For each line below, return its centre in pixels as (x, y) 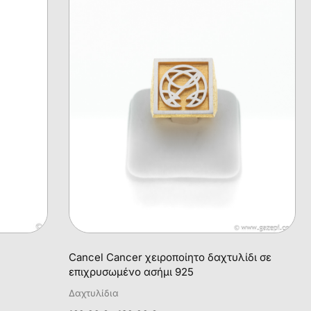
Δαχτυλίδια (94, 293)
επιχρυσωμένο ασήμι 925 (132, 271)
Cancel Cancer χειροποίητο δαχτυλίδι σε (170, 257)
